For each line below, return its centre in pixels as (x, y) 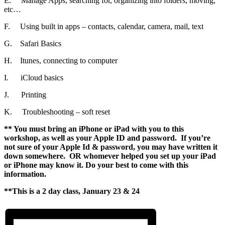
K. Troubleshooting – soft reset (57, 112)
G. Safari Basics (33, 44)
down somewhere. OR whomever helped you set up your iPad (110, 156)
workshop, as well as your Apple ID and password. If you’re (107, 138)
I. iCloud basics (34, 78)
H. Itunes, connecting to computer (61, 61)
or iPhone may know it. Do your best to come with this (96, 165)
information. (26, 174)
